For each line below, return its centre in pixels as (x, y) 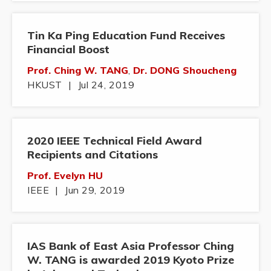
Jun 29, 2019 (95, 190)
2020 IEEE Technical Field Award (115, 141)
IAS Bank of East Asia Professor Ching (131, 246)
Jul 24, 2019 (106, 85)
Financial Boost (68, 50)
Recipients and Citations (93, 155)
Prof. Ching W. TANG (78, 70)
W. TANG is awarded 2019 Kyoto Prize (131, 260)
